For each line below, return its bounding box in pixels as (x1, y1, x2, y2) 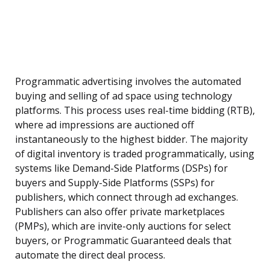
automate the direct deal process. (15, 248, 165, 262)
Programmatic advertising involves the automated (15, 75, 241, 89)
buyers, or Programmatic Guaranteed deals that (15, 234, 231, 248)
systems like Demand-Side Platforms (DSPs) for (15, 162, 228, 175)
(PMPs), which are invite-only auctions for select (15, 219, 231, 233)
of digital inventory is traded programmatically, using (15, 147, 254, 161)
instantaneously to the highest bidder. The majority (15, 133, 248, 146)
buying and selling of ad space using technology (15, 89, 232, 103)
